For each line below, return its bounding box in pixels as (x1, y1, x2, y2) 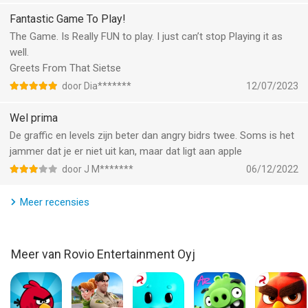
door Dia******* (62, 80, 131, 91)
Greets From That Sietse (10, 62, 121, 74)
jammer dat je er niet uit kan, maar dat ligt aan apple (10, 145, 242, 157)
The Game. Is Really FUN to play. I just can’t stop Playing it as (10, 30, 283, 43)
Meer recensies (20, 196, 89, 208)
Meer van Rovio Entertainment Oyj (11, 247, 195, 261)
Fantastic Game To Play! (10, 12, 126, 25)
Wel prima (10, 111, 58, 124)
